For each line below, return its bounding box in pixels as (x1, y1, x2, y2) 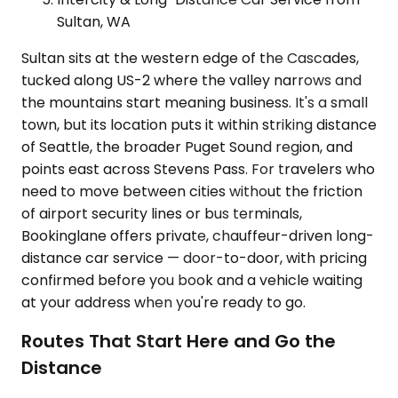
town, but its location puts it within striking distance (21, 114, 377, 135)
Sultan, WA (57, 11, 131, 32)
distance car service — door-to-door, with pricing (21, 247, 367, 268)
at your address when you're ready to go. (21, 291, 306, 313)
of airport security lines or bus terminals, (21, 203, 302, 224)
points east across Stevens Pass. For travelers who (21, 158, 375, 179)
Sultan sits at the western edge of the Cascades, (21, 47, 359, 68)
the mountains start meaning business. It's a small (21, 92, 368, 113)
